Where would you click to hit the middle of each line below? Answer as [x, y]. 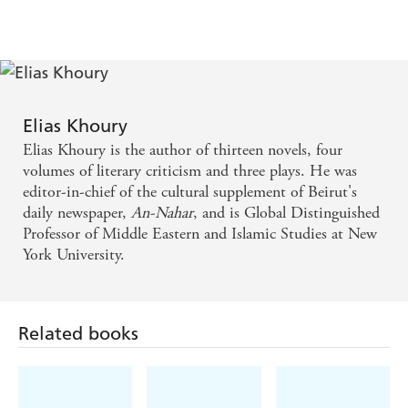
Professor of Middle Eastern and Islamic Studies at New [200, 234]
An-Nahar [162, 213]
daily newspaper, [77, 213]
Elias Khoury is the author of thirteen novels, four [183, 150]
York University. [74, 255]
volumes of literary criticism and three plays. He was [190, 171]
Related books [78, 334]
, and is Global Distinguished [286, 213]
